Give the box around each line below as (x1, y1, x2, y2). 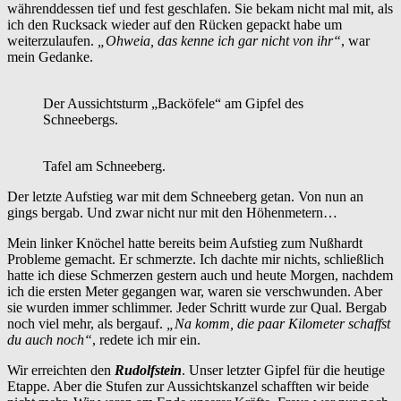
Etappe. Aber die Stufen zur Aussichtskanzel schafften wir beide (7, 379, 369, 395)
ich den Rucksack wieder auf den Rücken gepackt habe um (7, 17, 342, 33)
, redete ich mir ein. (92, 332, 200, 348)
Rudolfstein (115, 363, 182, 379)
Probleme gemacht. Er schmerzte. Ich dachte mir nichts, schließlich (7, 252, 384, 268)
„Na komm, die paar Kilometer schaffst (166, 316, 390, 332)
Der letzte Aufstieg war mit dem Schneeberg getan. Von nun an (7, 189, 363, 205)
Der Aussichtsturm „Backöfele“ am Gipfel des (43, 96, 303, 112)
